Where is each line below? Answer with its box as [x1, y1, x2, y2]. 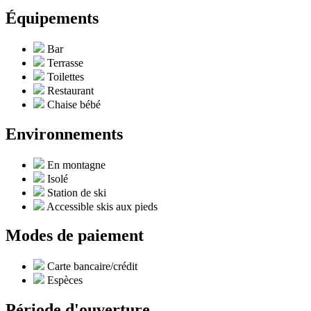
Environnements [6, 124, 123, 143]
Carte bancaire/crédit [47, 260, 137, 273]
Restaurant [47, 84, 94, 96]
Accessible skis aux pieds [47, 200, 158, 212]
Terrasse [47, 56, 83, 69]
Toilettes [47, 70, 84, 83]
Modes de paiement [6, 226, 144, 245]
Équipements [6, 8, 99, 27]
